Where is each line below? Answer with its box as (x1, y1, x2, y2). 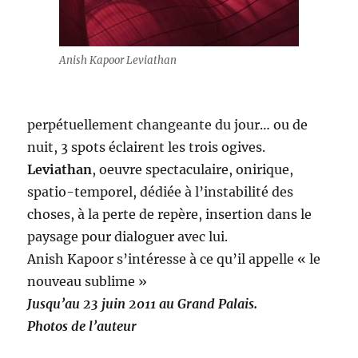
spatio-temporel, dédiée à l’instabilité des (27, 184, 294, 201)
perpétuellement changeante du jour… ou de (27, 117, 308, 133)
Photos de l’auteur (27, 318, 137, 335)
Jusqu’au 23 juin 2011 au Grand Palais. (27, 296, 258, 312)
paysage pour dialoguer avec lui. (27, 229, 229, 245)
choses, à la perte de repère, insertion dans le (27, 206, 312, 223)
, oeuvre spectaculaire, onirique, (92, 161, 294, 178)
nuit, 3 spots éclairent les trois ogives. (27, 139, 266, 156)
